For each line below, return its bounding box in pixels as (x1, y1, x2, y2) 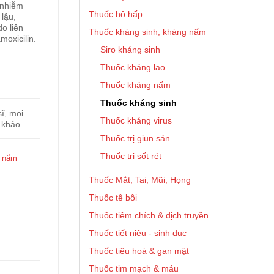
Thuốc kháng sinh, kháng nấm (89, 27, 206, 37)
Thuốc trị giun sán (100, 133, 170, 143)
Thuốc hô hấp (89, 9, 143, 19)
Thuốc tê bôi (89, 193, 137, 202)
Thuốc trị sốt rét (100, 151, 161, 161)
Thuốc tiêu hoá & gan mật (89, 246, 189, 256)
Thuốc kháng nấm (100, 80, 171, 90)
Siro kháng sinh (100, 45, 160, 54)
